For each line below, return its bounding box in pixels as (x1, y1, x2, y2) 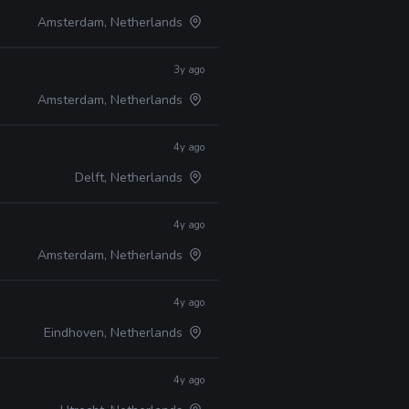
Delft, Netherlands (75, 169, 187, 186)
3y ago (173, 63, 204, 77)
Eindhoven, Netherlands (44, 324, 187, 341)
